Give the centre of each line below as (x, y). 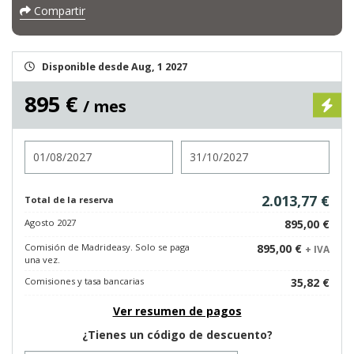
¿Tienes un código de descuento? (177, 335)
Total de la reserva (69, 200)
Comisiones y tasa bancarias (84, 281)
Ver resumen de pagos (177, 311)
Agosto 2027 (50, 222)
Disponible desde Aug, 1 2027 (115, 67)
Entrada (46, 147)
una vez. (42, 260)
